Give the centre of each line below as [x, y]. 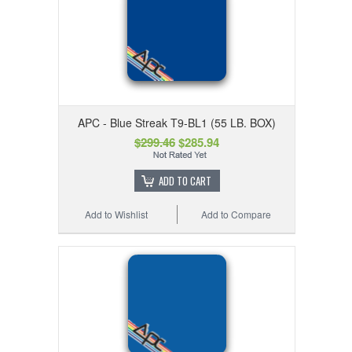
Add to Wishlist [117, 214]
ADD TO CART [185, 181]
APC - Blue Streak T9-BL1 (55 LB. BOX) [177, 123]
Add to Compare [236, 214]
